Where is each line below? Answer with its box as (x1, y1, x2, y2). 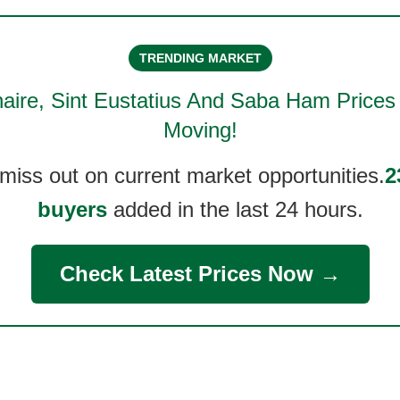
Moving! (162, 118, 237, 142)
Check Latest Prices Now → (59, 262, 341, 286)
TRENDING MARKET (138, 51, 262, 65)
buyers (37, 197, 107, 221)
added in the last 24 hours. (106, 197, 363, 221)
